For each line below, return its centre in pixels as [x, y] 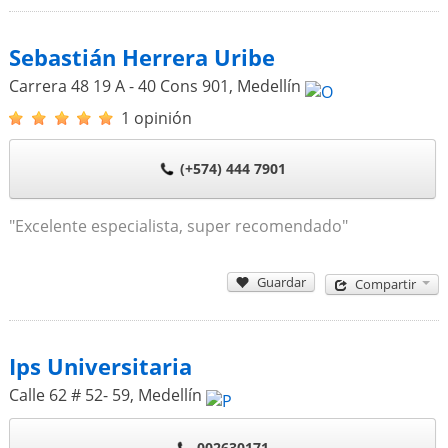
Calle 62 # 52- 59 [69, 394]
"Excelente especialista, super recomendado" [178, 225]
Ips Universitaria [100, 366]
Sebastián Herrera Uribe [141, 57]
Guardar [282, 281]
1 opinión [156, 117]
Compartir [386, 284]
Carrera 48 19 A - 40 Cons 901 [118, 85]
